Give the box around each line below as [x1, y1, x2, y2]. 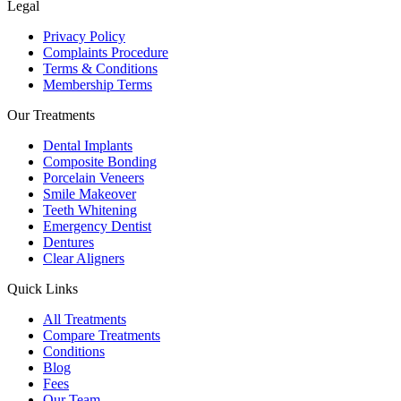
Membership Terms [43, 76, 152, 92]
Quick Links [7, 280, 78, 296]
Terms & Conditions [43, 60, 158, 76]
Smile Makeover [43, 185, 136, 201]
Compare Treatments [43, 327, 160, 343]
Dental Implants [43, 137, 132, 153]
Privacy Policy [43, 28, 125, 44]
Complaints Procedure [43, 44, 168, 60]
